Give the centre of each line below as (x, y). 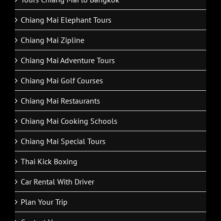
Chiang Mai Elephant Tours (66, 20)
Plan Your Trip (44, 202)
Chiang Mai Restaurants (60, 101)
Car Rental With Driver (57, 182)
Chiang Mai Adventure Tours (68, 60)
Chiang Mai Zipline (53, 40)
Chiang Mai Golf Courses (62, 81)
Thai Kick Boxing (49, 162)
